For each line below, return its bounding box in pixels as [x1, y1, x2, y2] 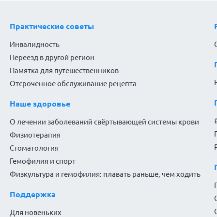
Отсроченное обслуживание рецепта [9, 79, 137, 88]
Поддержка [9, 190, 56, 199]
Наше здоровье [9, 99, 70, 108]
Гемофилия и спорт [9, 157, 76, 166]
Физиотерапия [9, 131, 61, 139]
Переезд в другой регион [9, 53, 94, 62]
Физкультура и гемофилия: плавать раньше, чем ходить [9, 170, 201, 179]
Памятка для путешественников [9, 66, 119, 75]
